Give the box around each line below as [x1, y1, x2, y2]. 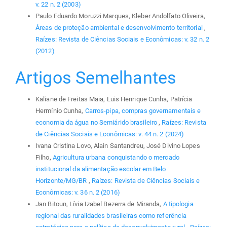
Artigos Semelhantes [15, 67, 176, 88]
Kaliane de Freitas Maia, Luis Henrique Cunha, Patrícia [35, 95, 193, 103]
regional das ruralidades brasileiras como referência [35, 211, 187, 219]
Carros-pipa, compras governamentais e [85, 106, 201, 115]
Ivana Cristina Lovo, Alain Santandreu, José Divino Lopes [35, 141, 200, 149]
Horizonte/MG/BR [35, 176, 89, 184]
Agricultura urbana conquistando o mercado [52, 153, 179, 161]
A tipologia [163, 200, 194, 208]
